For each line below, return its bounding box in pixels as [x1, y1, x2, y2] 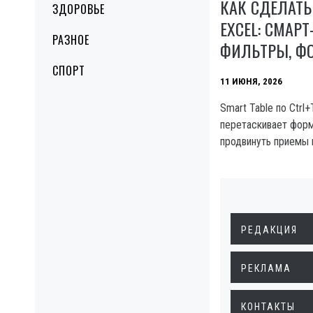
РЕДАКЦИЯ [241, 224, 298, 235]
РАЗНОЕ [52, 31, 89, 48]
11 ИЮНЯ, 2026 [220, 75, 282, 87]
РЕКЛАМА [241, 262, 291, 274]
